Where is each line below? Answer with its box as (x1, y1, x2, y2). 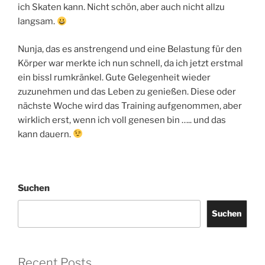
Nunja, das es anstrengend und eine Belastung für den (18, 43, 242, 54)
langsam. (18, 16, 57, 27)
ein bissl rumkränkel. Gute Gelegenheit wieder (18, 72, 211, 83)
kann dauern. (18, 128, 73, 140)
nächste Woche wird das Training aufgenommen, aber (18, 100, 242, 111)
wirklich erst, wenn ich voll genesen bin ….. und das (18, 114, 226, 125)
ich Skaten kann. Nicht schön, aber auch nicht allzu (18, 2, 225, 13)
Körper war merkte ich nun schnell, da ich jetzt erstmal (18, 57, 243, 69)
